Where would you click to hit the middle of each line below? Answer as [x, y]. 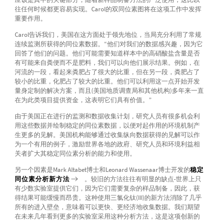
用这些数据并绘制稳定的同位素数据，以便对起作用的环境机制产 [107, 126]
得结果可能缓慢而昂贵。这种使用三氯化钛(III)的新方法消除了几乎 [108, 198]
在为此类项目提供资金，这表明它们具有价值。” [83, 100]
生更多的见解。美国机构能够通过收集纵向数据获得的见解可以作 [107, 135]
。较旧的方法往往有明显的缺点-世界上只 [143, 179]
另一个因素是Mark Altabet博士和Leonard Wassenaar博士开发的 [102, 170]
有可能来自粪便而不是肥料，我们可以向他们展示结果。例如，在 [107, 63]
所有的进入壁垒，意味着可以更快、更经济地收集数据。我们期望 [107, 207]
